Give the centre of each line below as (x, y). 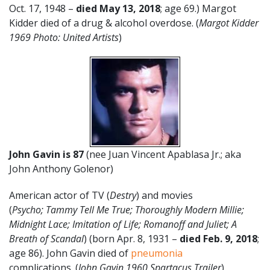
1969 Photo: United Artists (64, 37)
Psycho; (28, 209)
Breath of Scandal (46, 238)
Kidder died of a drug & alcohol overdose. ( (104, 23)
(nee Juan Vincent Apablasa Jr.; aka (164, 154)
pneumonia (157, 253)
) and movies (165, 195)
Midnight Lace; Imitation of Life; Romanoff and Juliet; (120, 224)
